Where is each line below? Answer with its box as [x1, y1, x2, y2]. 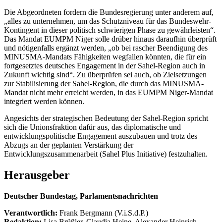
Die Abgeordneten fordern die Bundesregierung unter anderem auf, [4, 7, 214, 16]
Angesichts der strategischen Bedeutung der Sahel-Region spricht [4, 113, 208, 122]
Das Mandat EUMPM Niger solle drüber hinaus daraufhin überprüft [4, 34, 217, 43]
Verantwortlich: [4, 208, 57, 217]
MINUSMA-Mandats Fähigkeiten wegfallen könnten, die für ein [4, 52, 206, 61]
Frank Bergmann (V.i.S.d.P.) [59, 208, 148, 217]
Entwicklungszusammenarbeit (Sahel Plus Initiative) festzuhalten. [4, 149, 208, 158]
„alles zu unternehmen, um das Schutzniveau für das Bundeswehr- [4, 16, 211, 25]
